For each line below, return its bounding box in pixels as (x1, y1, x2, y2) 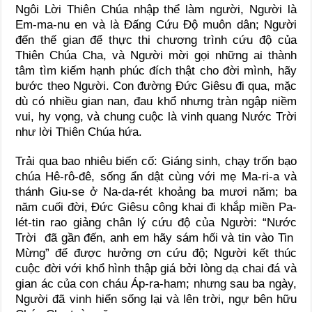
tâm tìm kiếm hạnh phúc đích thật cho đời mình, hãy (15, 63, 297, 77)
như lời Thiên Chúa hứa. (15, 125, 143, 139)
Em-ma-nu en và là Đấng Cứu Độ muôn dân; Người (15, 17, 297, 31)
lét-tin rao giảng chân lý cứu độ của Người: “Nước (15, 215, 297, 229)
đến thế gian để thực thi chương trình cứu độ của (15, 33, 297, 47)
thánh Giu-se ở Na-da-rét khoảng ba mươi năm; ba (15, 185, 297, 198)
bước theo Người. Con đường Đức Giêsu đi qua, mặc (15, 79, 297, 93)
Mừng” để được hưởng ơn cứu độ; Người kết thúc (15, 246, 297, 260)
